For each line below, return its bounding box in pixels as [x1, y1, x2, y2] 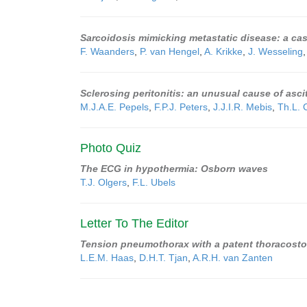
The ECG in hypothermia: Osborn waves [80, 163, 268, 174]
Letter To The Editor [80, 217, 188, 230]
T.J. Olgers [80, 177, 127, 188]
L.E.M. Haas [80, 252, 134, 263]
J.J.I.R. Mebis [213, 101, 272, 112]
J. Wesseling [248, 46, 303, 57]
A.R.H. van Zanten [193, 252, 273, 263]
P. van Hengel [140, 46, 199, 57]
